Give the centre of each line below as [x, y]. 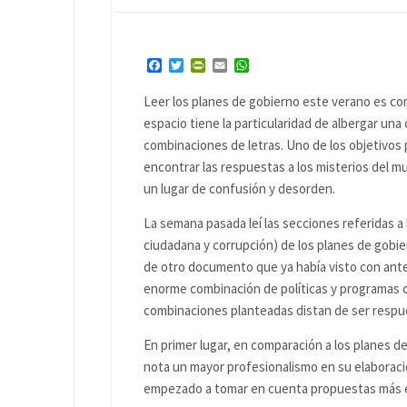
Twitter [207, 66]
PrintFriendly [247, 66]
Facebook [191, 66]
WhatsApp [281, 66]
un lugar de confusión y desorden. [239, 189]
